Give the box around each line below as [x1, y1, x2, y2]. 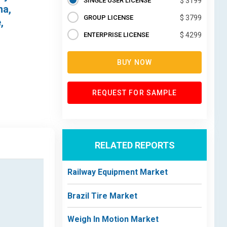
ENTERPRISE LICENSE [84, 31, 149, 39]
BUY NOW [117, 58, 152, 66]
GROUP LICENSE [84, 14, 133, 21]
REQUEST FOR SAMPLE [92, 89, 177, 97]
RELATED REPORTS [94, 139, 175, 150]
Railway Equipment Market [67, 167, 168, 177]
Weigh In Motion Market [67, 214, 159, 224]
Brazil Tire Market [67, 191, 137, 201]
